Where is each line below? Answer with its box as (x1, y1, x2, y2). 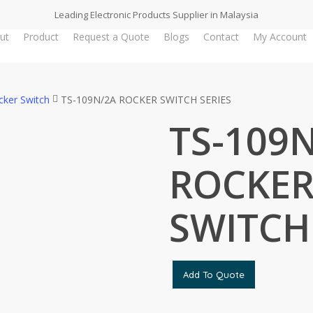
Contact (203, 30, 239, 43)
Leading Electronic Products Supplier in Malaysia (54, 8, 259, 21)
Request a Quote (72, 30, 150, 43)
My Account (252, 30, 307, 43)
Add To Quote (182, 269, 245, 280)
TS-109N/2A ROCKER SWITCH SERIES (61, 93, 231, 106)
